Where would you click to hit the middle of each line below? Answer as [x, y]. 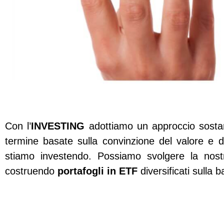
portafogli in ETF [97, 171]
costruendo [31, 171]
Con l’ [18, 126]
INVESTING [58, 126]
